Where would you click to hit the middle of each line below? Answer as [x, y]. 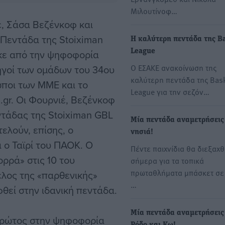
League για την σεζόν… [170, 92]
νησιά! [142, 132]
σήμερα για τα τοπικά [167, 160]
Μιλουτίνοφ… [154, 11]
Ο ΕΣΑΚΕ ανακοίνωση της [174, 68]
